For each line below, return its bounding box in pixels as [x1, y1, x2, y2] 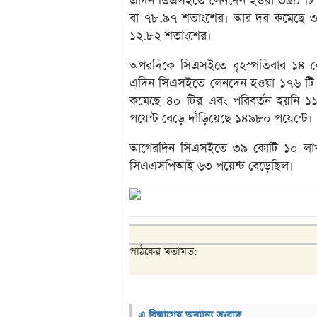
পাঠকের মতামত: [129, 244, 197, 260]
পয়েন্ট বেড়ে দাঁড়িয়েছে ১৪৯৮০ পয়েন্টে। [129, 110, 313, 128]
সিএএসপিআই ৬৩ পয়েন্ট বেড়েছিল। [129, 158, 294, 175]
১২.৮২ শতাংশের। [129, 28, 212, 45]
